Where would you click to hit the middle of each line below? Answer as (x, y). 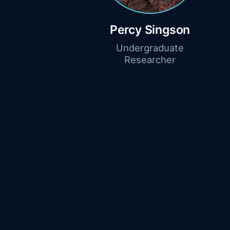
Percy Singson (150, 30)
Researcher (150, 60)
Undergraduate (150, 48)
